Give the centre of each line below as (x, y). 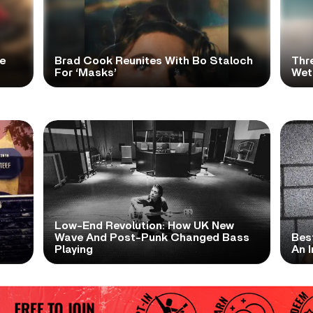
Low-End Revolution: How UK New (144, 225)
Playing (73, 249)
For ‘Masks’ (85, 72)
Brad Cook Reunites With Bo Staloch (153, 60)
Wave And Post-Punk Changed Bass (152, 237)
